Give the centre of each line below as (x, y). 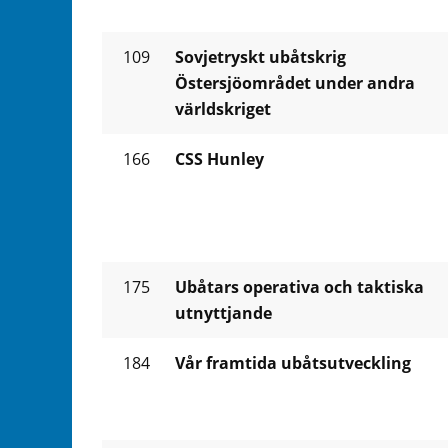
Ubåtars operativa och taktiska (299, 287)
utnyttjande (223, 313)
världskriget (223, 109)
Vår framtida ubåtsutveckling (293, 363)
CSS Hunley (219, 159)
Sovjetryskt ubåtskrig (260, 57)
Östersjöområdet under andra (295, 83)
